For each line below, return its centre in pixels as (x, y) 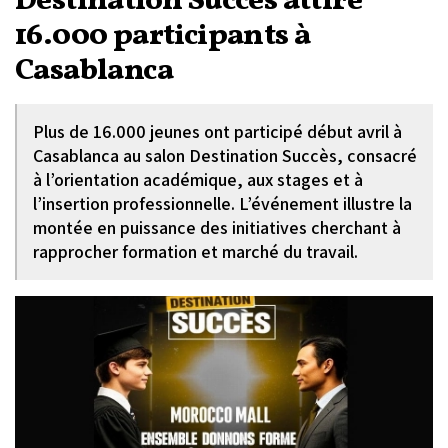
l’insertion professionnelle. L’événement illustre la (222, 203)
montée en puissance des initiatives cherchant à (217, 227)
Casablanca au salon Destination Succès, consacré (225, 155)
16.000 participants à (163, 36)
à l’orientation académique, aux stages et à (198, 179)
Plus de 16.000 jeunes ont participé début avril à (217, 131)
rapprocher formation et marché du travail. (195, 251)
